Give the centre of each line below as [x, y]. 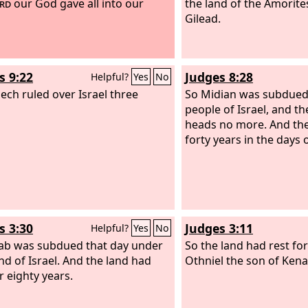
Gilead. [203, 18]
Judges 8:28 [219, 77]
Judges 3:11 [219, 228]
